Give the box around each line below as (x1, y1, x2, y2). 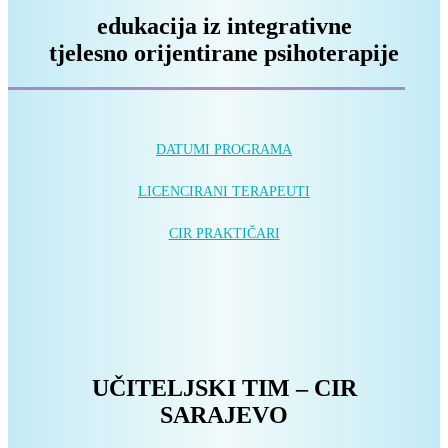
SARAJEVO (160, 402, 288, 428)
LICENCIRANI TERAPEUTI (138, 184, 310, 200)
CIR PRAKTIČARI (168, 226, 280, 242)
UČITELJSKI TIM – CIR (91, 375, 357, 401)
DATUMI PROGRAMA (156, 142, 292, 158)
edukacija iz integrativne (96, 13, 352, 40)
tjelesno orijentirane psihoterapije (49, 40, 399, 67)
